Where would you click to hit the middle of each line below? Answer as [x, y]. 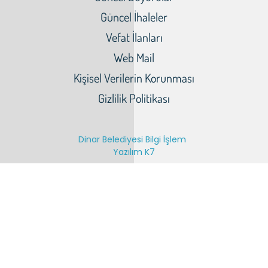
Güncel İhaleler [134, 17]
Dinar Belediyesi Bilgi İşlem [132, 139]
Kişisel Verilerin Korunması [134, 78]
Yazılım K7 [134, 152]
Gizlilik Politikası [134, 98]
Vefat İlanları [134, 37]
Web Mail [134, 57]
